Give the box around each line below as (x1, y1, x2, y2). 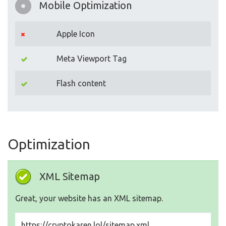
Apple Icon (56, 29, 95, 38)
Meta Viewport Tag (56, 54, 127, 63)
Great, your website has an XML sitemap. (15, 194, 163, 203)
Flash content (56, 79, 106, 88)
